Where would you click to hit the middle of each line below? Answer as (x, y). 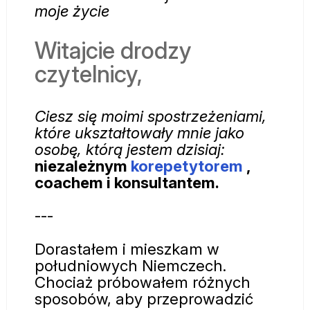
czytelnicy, (89, 73)
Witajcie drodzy (113, 50)
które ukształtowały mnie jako (139, 132)
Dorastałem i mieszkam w (127, 248)
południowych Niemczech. (130, 265)
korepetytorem (187, 165)
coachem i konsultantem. (127, 182)
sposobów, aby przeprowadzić (144, 298)
